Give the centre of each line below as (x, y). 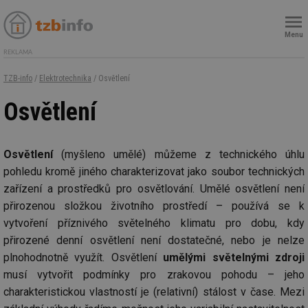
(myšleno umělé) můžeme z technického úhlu (179, 154)
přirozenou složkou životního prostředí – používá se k (154, 206)
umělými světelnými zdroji (234, 257)
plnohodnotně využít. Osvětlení (84, 257)
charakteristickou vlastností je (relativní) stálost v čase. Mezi (154, 291)
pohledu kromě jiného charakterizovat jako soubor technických (154, 171)
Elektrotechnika (65, 78)
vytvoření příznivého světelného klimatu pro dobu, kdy (154, 223)
